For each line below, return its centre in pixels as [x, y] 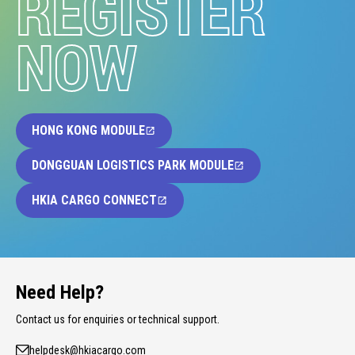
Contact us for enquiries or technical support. [118, 320]
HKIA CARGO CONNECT [94, 200]
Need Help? [60, 293]
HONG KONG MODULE [88, 131]
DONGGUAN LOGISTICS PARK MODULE [133, 166]
